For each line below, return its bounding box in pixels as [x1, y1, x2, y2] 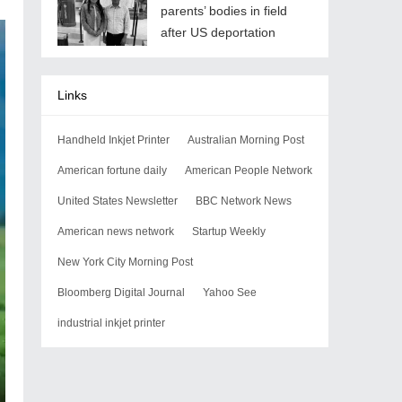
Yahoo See [203, 286, 257, 299]
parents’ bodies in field [161, 4, 287, 18]
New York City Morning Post [57, 256, 193, 268]
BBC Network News [196, 195, 292, 207]
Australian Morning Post [188, 134, 304, 146]
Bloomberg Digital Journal [57, 286, 185, 299]
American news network [57, 225, 174, 238]
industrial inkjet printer [57, 317, 165, 329]
